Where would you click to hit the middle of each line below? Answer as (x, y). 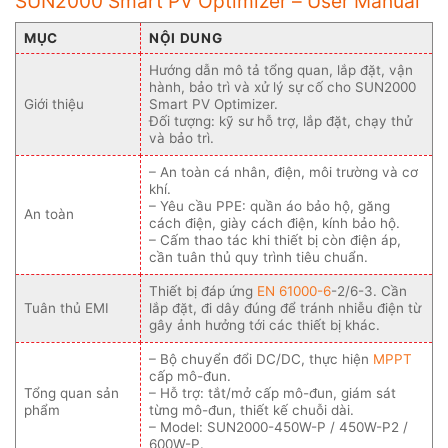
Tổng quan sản (71, 393)
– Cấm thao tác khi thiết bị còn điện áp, (275, 240)
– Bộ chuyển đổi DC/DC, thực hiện (261, 359)
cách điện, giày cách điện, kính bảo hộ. (274, 223)
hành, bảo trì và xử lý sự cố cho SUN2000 (282, 87)
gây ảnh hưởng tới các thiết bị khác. (264, 325)
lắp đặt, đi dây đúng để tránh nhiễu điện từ (285, 308)
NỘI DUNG (186, 38)
